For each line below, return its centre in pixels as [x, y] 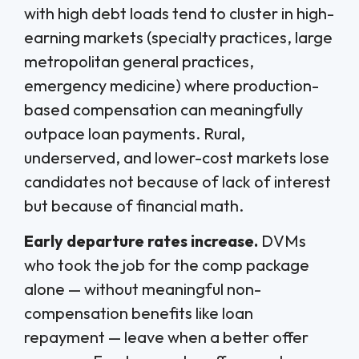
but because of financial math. [134, 205]
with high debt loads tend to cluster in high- [179, 13]
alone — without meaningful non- [143, 288]
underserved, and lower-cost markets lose [177, 157]
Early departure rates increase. [141, 240]
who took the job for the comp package [167, 264]
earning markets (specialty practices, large [178, 37]
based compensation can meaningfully [163, 109]
